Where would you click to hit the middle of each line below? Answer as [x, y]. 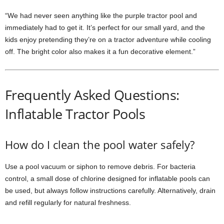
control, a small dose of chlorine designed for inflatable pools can [107, 178]
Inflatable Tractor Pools [75, 114]
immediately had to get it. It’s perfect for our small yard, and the [105, 27]
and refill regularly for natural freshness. [68, 202]
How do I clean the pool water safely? [100, 144]
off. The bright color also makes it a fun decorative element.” [100, 51]
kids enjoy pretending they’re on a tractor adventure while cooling [108, 39]
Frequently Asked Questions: [92, 95]
